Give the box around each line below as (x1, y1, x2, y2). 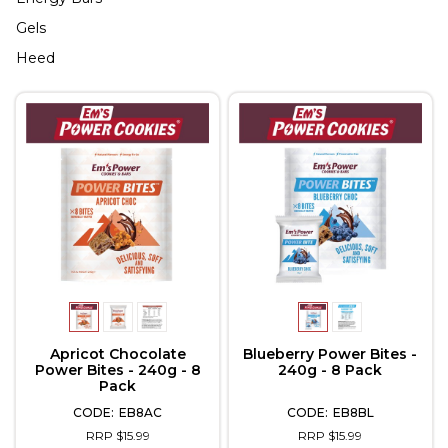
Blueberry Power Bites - (243, 344, 418, 363)
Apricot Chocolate (49, 344, 186, 363)
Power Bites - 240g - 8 (34, 360, 201, 379)
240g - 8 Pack (278, 360, 383, 379)
